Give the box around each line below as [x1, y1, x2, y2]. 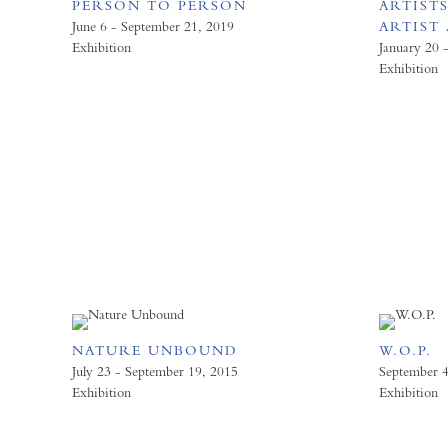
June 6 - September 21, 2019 [72, 18, 234, 34]
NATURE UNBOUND [72, 342, 238, 358]
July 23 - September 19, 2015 [72, 363, 238, 379]
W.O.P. [378, 342, 432, 358]
